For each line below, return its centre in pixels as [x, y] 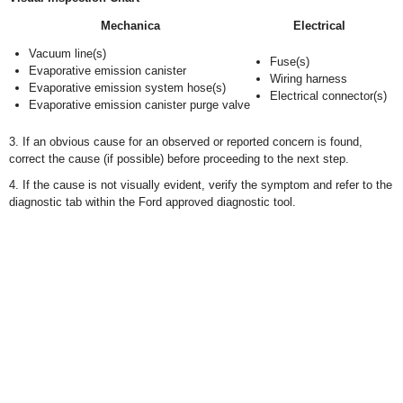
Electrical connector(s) [328, 96]
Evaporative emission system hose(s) [127, 88]
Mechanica [130, 26]
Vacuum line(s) [67, 54]
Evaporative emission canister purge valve [139, 105]
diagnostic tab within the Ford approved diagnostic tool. [152, 202]
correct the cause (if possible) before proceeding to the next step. [179, 159]
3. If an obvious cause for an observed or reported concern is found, [186, 142]
